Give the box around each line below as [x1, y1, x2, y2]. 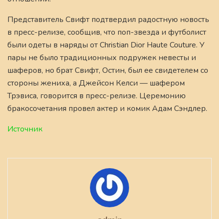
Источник [7, 124, 43, 135]
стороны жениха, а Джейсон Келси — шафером [7, 78, 185, 89]
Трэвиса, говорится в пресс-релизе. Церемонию [7, 90, 186, 102]
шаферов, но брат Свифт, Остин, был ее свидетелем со [7, 65, 208, 76]
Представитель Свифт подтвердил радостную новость [7, 14, 209, 25]
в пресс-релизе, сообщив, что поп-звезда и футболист [7, 27, 206, 38]
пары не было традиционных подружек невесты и [7, 52, 196, 64]
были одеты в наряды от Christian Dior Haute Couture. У [7, 40, 204, 51]
